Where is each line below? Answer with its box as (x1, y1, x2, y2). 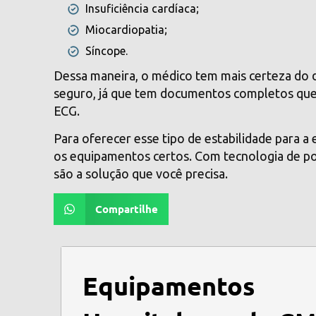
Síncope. (85, 44, 128, 57)
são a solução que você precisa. (54, 166, 229, 181)
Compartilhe (95, 202, 158, 217)
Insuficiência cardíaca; (85, 1, 200, 15)
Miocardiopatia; (85, 23, 168, 36)
